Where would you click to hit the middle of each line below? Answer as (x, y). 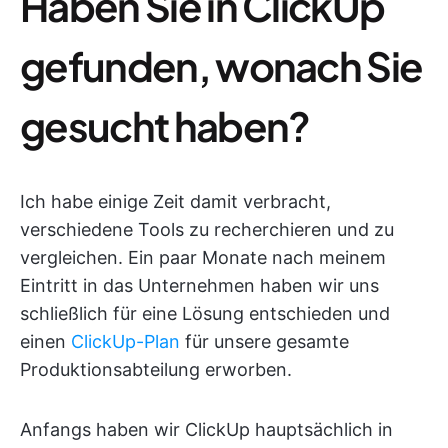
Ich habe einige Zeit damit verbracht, (175, 202)
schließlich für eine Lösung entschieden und (205, 314)
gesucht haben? (165, 126)
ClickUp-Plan (125, 342)
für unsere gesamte (264, 342)
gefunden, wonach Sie (221, 66)
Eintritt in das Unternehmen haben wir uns (199, 286)
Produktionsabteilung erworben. (156, 370)
